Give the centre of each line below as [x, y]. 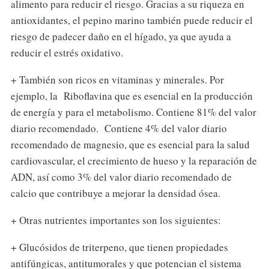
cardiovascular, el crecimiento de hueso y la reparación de [134, 161]
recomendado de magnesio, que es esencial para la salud [130, 145]
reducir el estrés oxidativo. [67, 53]
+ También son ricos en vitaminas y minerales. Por [117, 80]
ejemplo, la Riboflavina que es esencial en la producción [131, 96]
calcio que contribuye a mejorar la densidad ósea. [115, 193]
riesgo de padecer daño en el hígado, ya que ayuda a [121, 37]
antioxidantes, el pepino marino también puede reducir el [131, 20]
